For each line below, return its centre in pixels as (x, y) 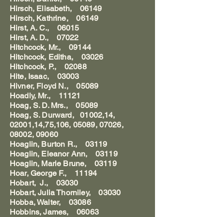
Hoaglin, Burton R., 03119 (59, 144)
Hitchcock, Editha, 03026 (57, 57)
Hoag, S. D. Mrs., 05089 (54, 105)
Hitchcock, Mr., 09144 (50, 47)
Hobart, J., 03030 (44, 183)
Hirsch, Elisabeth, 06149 (56, 8)
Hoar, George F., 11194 (53, 173)
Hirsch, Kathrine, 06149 (54, 18)
